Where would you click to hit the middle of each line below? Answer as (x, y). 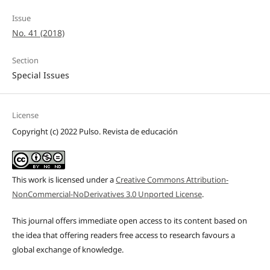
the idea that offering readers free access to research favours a (123, 235)
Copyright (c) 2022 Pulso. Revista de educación (95, 132)
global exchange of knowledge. (67, 250)
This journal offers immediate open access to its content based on (129, 221)
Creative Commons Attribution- (172, 180)
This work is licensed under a (64, 180)
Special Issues (40, 75)
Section (25, 61)
